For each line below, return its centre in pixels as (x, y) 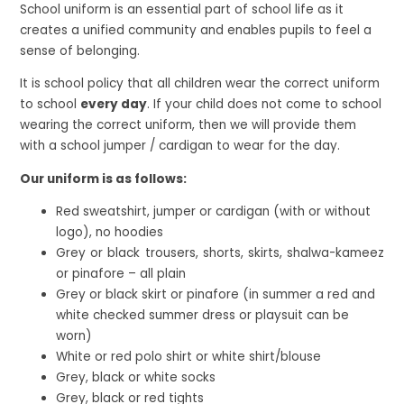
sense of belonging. (80, 50)
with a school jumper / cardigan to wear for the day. (180, 146)
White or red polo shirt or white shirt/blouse (189, 357)
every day (114, 105)
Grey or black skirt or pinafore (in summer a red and (216, 295)
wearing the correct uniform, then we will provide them (188, 125)
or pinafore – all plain (121, 274)
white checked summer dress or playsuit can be (203, 316)
